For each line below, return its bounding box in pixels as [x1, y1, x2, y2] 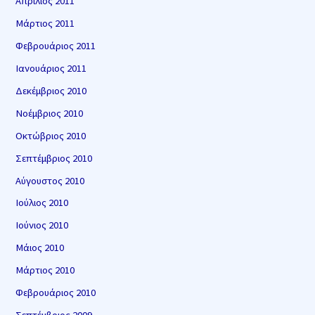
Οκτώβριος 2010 [15, 129, 86, 142]
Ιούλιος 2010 [15, 196, 69, 210]
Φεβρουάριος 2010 [15, 286, 96, 300]
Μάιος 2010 [15, 241, 65, 255]
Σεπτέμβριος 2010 [15, 151, 93, 165]
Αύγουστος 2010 [15, 174, 85, 187]
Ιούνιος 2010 [15, 219, 69, 232]
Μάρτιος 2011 [15, 16, 75, 30]
